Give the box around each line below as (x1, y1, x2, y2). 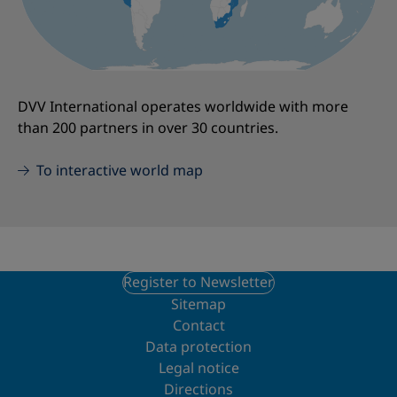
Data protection (145, 337, 252, 358)
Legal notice (158, 358, 239, 379)
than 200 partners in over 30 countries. (18, 118, 278, 139)
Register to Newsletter (123, 272, 274, 293)
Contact (172, 315, 225, 337)
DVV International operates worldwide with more (18, 97, 348, 118)
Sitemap (171, 294, 226, 315)
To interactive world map (35, 160, 203, 182)
